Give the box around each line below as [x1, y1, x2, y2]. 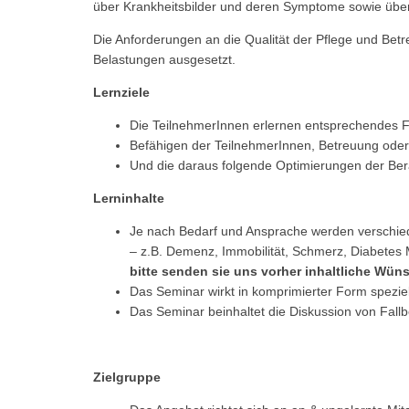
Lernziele [93, 84, 150, 100]
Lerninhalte [93, 190, 164, 205]
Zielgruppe [93, 369, 161, 384]
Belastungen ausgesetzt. [93, 51, 236, 67]
